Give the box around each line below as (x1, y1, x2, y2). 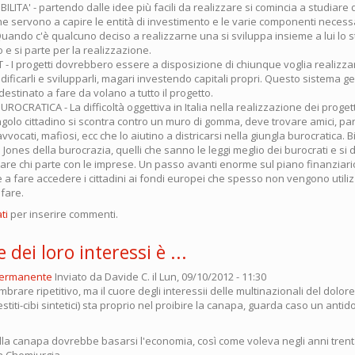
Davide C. (105, 269, 150, 284)
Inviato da (55, 269, 105, 284)
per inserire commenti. (8, 207, 118, 221)
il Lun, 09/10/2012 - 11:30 (150, 269, 266, 284)
